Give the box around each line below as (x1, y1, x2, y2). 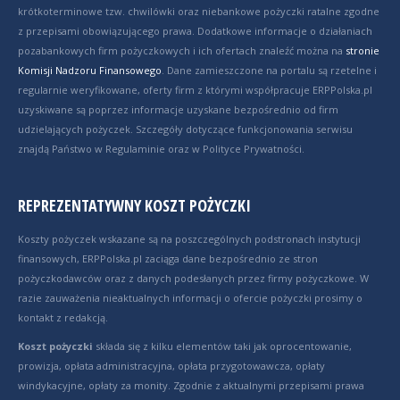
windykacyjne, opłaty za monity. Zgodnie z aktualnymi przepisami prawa (18, 379, 364, 392)
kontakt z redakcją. (18, 311, 108, 324)
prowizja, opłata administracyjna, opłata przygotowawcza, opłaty (18, 359, 325, 372)
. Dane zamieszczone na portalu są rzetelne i (162, 63, 377, 77)
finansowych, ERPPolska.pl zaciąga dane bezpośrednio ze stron (18, 252, 318, 265)
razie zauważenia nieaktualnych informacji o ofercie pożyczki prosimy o (18, 291, 362, 304)
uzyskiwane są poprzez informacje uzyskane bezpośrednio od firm (18, 103, 338, 116)
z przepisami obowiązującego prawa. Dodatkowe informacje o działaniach (18, 24, 372, 37)
